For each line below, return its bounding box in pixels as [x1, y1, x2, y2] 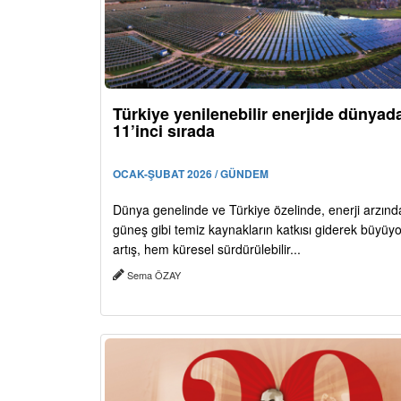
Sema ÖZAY [124, 268, 183, 283]
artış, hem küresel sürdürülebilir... [113, 240, 301, 259]
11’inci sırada [113, 119, 215, 143]
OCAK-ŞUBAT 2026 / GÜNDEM [113, 166, 269, 183]
